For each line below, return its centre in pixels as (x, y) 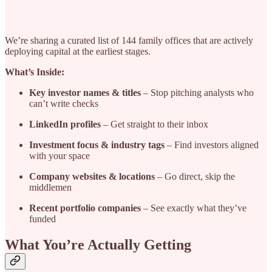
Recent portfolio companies (85, 208)
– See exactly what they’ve (194, 208)
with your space (59, 156)
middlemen (50, 188)
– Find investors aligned (212, 145)
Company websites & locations (92, 177)
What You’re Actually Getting (98, 245)
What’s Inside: (35, 72)
